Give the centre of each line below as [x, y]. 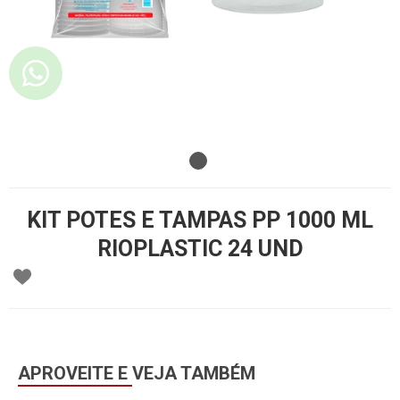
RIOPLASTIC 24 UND [200, 249]
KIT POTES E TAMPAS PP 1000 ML [200, 220]
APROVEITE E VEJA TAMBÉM [137, 373]
